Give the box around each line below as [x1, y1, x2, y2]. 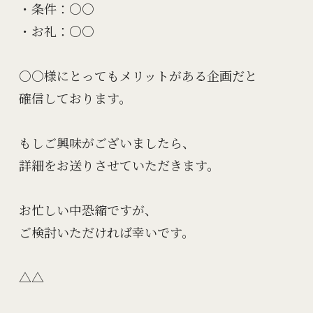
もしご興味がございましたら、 [18, 133, 195, 152]
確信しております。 [18, 89, 131, 108]
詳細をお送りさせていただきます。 [18, 156, 219, 175]
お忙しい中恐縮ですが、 [18, 201, 157, 219]
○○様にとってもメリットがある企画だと [18, 66, 257, 85]
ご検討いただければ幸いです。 [18, 223, 194, 242]
